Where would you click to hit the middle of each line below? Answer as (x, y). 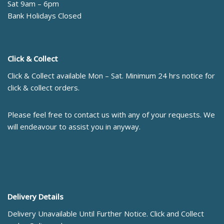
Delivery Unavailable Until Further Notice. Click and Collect (106, 214)
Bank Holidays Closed (44, 16)
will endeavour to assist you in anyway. (74, 127)
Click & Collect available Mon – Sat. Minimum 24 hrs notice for (111, 76)
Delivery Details (35, 197)
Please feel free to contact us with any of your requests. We (111, 115)
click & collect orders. (43, 88)
